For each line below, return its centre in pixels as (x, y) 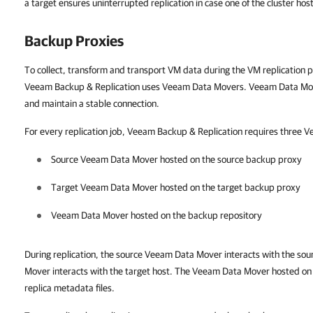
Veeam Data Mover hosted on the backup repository (156, 215)
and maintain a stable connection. (92, 103)
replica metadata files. (70, 288)
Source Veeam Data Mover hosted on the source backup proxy (176, 159)
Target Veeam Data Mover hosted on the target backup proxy (176, 187)
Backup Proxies (74, 41)
